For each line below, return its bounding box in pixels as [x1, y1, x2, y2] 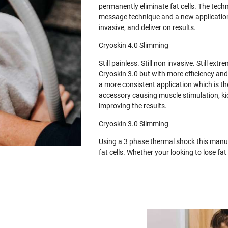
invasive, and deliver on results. [98, 23, 196, 32]
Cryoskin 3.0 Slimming [98, 120, 168, 128]
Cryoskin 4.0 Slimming [98, 41, 168, 50]
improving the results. [98, 102, 167, 110]
